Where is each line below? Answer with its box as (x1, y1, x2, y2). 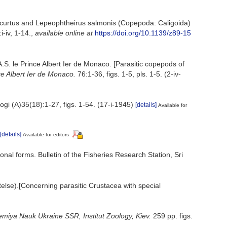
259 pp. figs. (151, 212, 193, 220)
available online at (35, 28, 93, 37)
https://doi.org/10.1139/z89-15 (95, 28, 191, 37)
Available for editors (23, 132, 69, 138)
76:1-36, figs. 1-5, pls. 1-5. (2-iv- (75, 69, 181, 78)
